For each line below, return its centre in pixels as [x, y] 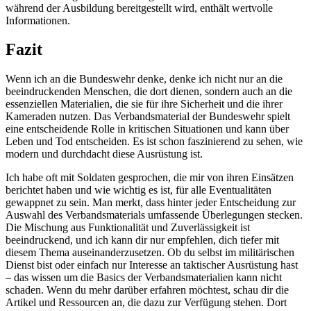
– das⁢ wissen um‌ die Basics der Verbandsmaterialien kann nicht [144, 278]
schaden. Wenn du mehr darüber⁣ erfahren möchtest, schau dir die [147, 290]
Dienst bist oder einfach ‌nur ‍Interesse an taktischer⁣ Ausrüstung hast [152, 265]
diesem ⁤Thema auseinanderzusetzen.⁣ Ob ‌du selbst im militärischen [150, 253]
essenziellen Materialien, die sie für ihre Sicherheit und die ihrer [144, 104]
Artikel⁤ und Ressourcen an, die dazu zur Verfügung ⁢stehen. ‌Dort [146, 303]
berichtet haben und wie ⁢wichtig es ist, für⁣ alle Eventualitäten [138, 190]
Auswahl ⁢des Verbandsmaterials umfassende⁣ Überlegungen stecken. [154, 215]
